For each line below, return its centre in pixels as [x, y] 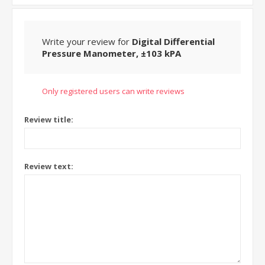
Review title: [49, 120]
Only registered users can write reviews [113, 91]
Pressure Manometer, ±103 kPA [112, 54]
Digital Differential [173, 42]
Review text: [49, 167]
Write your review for [87, 42]
